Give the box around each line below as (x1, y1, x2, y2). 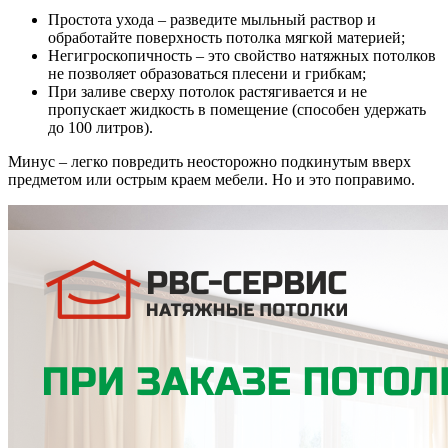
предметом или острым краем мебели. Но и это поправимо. (8, 170, 415, 188)
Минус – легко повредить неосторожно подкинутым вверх (8, 152, 411, 170)
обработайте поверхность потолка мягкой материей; (48, 28, 405, 46)
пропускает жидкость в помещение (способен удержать (48, 100, 426, 118)
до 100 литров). (48, 118, 153, 136)
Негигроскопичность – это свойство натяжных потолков (48, 46, 436, 64)
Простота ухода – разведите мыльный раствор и (48, 10, 376, 28)
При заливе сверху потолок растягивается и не (48, 82, 367, 100)
